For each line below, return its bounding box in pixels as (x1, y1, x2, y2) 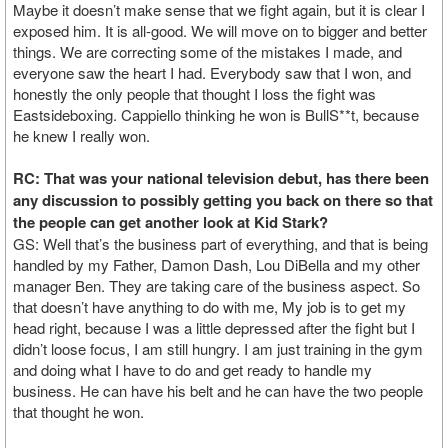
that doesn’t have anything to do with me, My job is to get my (13, 296, 406, 317)
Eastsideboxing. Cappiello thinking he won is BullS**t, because (13, 104, 419, 125)
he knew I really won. (13, 125, 150, 146)
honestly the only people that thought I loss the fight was (13, 83, 376, 104)
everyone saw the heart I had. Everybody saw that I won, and (13, 62, 411, 83)
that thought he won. (13, 401, 144, 422)
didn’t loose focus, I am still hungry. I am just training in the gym (13, 338, 423, 359)
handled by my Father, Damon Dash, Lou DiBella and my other (13, 254, 420, 275)
